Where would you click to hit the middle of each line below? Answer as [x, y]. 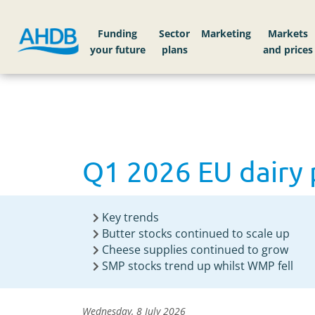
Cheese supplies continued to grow [195, 250]
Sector [175, 34]
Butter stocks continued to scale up [196, 233]
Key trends [130, 217]
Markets [288, 34]
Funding [118, 34]
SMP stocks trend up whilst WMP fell [198, 266]
